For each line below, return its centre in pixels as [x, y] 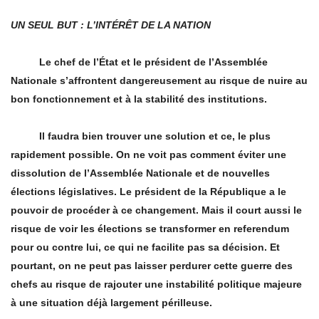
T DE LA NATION [171, 25]
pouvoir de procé [52, 210]
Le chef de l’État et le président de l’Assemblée [139, 62]
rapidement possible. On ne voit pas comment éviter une [148, 155]
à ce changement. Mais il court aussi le [207, 210]
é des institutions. [223, 99]
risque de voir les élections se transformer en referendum [150, 229]
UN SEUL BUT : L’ [53, 25]
